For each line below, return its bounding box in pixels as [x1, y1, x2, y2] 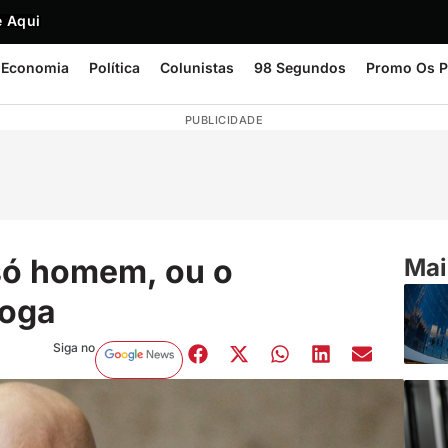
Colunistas [160, 59, 234, 76]
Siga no [52, 339, 95, 355]
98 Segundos [254, 59, 346, 76]
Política [89, 59, 140, 76]
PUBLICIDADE [184, 113, 264, 127]
